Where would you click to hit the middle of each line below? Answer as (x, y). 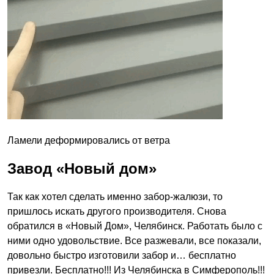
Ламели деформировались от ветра (89, 140)
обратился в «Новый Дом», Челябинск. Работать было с (135, 226)
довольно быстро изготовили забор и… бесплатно (122, 255)
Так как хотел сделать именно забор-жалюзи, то (115, 196)
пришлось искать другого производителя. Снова (117, 211)
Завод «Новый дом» (82, 168)
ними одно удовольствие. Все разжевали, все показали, (134, 240)
